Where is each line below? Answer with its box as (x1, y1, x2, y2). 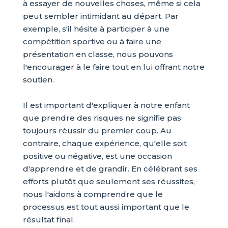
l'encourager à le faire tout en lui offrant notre (22, 62, 205, 72)
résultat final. (22, 215, 75, 224)
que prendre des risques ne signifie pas (22, 113, 181, 123)
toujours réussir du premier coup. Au (22, 126, 172, 135)
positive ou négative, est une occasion (22, 151, 172, 161)
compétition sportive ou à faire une (22, 37, 161, 46)
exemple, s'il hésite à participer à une (22, 24, 169, 34)
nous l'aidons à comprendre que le (22, 189, 163, 199)
